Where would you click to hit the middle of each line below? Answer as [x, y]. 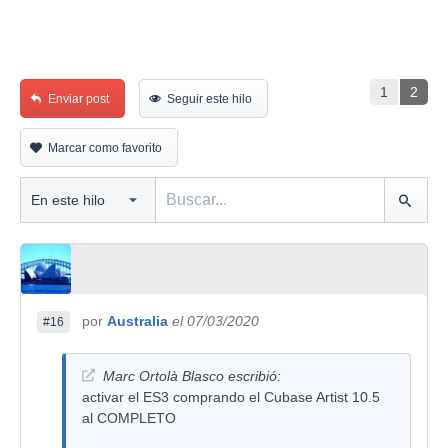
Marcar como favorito [105, 148]
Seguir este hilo [209, 99]
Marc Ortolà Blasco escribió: [192, 376]
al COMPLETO [129, 418]
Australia [137, 321]
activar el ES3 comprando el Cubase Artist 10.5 [231, 397]
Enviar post [78, 99]
